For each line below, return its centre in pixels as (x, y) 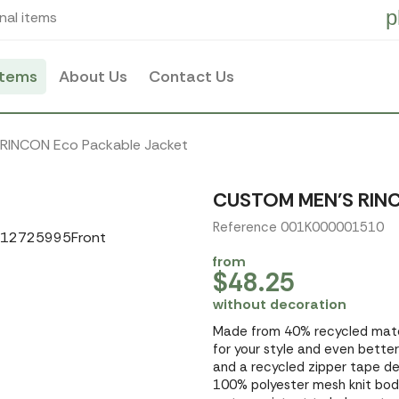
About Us (93, 77)
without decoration (280, 304)
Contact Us (191, 77)
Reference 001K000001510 (298, 227)
